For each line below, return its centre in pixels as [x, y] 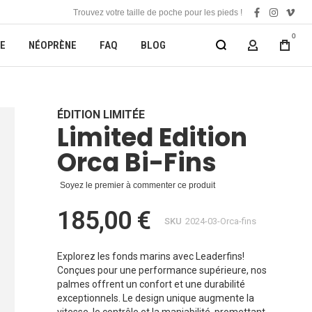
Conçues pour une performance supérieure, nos [162, 270]
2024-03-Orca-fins [221, 221]
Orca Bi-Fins [137, 163]
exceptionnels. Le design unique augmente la [156, 298]
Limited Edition [152, 138]
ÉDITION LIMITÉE [101, 115]
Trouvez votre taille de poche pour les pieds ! [158, 12]
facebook [276, 19]
